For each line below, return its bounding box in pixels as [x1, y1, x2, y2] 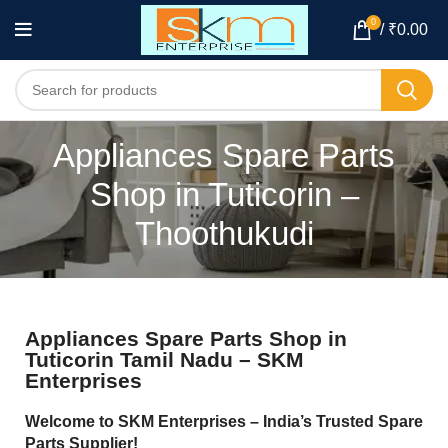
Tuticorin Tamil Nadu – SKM [25, 348, 304, 371]
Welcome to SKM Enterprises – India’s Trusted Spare [25, 413, 423, 430]
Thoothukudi [134, 215, 314, 252]
